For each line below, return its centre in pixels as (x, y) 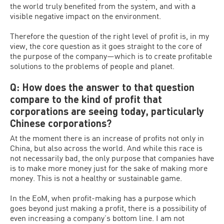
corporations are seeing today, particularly (107, 111)
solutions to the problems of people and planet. (92, 66)
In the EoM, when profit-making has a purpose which (103, 198)
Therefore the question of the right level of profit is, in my (109, 36)
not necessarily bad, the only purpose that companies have (112, 158)
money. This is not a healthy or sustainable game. (96, 178)
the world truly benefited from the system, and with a (103, 6)
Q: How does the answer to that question (102, 87)
